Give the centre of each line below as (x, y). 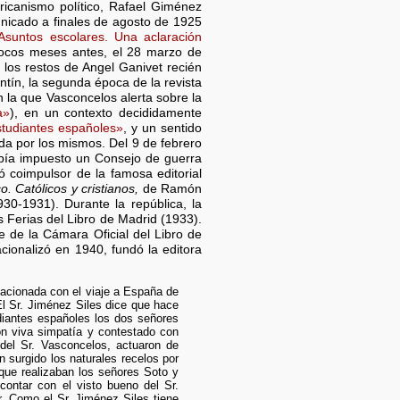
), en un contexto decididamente (106, 113)
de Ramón (171, 189)
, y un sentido (162, 129)
